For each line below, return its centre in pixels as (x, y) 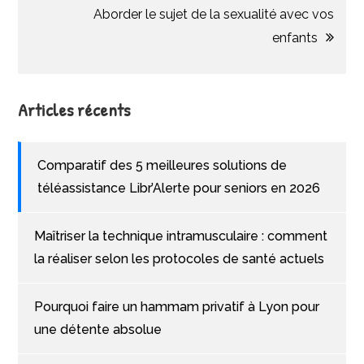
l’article (79, 28)
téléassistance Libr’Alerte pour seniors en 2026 (179, 188)
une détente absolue (98, 329)
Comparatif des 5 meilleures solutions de (162, 165)
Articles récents (74, 109)
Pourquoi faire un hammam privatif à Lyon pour (177, 306)
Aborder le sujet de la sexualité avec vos (213, 14)
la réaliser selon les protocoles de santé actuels (180, 258)
